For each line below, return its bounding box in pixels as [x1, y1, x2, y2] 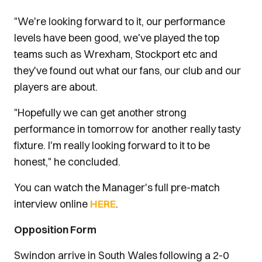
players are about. [14, 80, 98, 94]
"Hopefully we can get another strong [14, 106, 187, 119]
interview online [14, 197, 90, 211]
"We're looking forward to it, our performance [14, 15, 225, 28]
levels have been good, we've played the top [14, 31, 219, 44]
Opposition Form [14, 223, 98, 236]
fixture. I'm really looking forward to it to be [14, 139, 210, 152]
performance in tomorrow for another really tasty [14, 122, 240, 136]
